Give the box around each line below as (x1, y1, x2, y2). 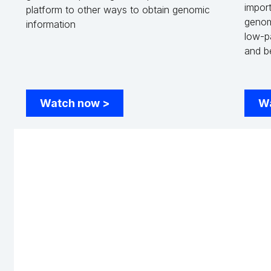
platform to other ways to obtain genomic (25, 4, 210, 16)
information (25, 18, 76, 30)
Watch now (39, 97, 102, 109)
